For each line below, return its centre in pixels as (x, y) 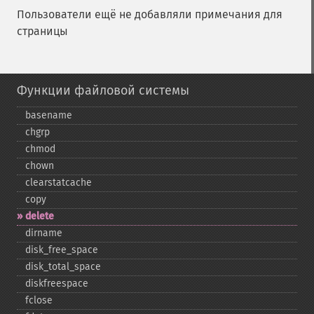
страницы (42, 31)
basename (49, 115)
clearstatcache (59, 183)
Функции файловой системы (103, 90)
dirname (44, 233)
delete (40, 216)
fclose (39, 300)
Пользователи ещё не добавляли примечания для (150, 14)
